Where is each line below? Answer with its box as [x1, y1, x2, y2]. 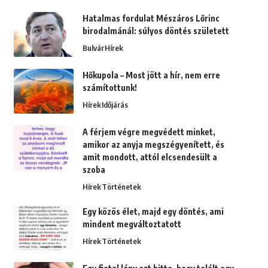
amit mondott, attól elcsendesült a [82, 152, 217, 163]
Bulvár [82, 43, 104, 53]
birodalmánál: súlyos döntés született [82, 26, 229, 36]
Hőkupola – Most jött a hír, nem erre [82, 70, 220, 81]
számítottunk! [82, 83, 137, 93]
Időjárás [101, 100, 128, 110]
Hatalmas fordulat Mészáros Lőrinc [82, 13, 220, 24]
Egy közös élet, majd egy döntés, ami [82, 206, 224, 217]
